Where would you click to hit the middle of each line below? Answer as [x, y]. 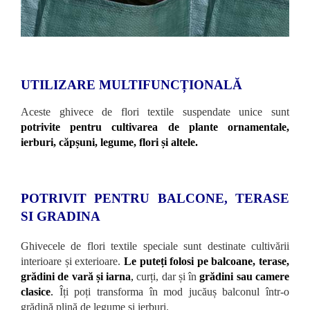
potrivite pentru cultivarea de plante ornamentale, [155, 127]
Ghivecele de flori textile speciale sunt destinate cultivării [155, 246]
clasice [36, 291]
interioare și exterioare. [72, 261]
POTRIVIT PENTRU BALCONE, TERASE [155, 198]
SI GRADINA [61, 216]
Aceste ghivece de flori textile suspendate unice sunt [155, 111]
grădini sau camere [245, 276]
